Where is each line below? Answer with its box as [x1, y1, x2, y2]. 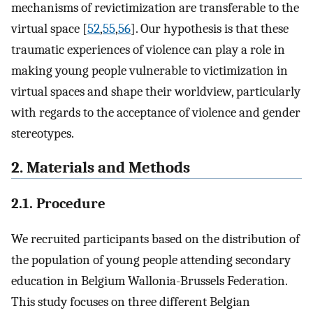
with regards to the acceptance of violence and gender [11, 104, 300, 120]
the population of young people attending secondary [11, 252, 291, 268]
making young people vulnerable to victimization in [11, 62, 288, 78]
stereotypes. [11, 125, 74, 141]
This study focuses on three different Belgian [11, 294, 250, 310]
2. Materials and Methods [11, 158, 190, 177]
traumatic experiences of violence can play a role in [11, 41, 285, 57]
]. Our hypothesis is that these [131, 20, 289, 36]
